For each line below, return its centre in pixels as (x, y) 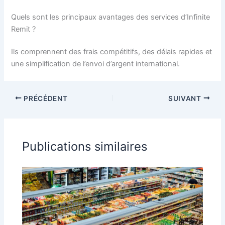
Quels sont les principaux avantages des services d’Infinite (111, 17)
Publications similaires (85, 146)
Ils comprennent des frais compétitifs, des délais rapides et (112, 52)
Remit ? (24, 29)
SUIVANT (186, 98)
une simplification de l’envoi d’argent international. (96, 64)
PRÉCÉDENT (45, 98)
